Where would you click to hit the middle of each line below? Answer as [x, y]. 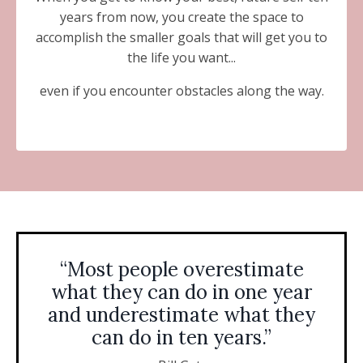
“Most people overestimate [181, 269]
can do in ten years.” [181, 337]
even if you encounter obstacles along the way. [181, 91]
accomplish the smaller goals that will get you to [181, 37]
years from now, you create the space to [181, 17]
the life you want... [181, 58]
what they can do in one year [181, 292]
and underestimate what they [181, 315]
